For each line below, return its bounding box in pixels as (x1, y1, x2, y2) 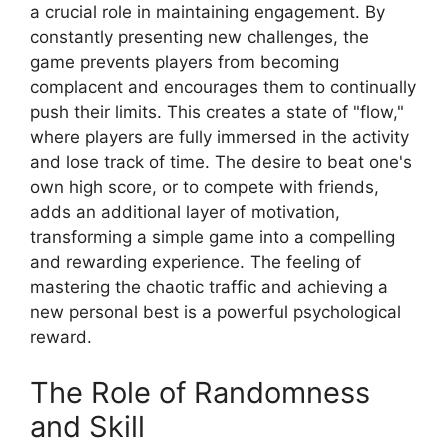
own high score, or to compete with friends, (30, 177, 379, 198)
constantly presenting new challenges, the (30, 27, 369, 48)
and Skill (30, 408, 145, 444)
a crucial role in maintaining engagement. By (30, 2, 385, 23)
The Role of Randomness (30, 374, 370, 410)
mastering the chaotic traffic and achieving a (30, 277, 388, 298)
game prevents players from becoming (30, 52, 339, 73)
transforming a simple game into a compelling (30, 227, 395, 248)
